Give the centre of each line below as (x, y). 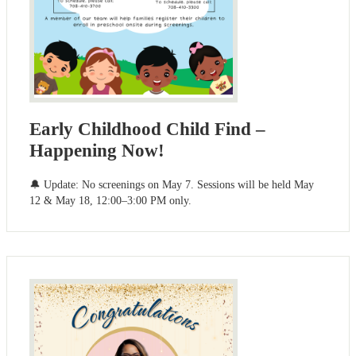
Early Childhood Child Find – (147, 130)
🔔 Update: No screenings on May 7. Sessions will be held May (172, 185)
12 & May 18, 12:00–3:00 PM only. (110, 201)
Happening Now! (97, 151)
